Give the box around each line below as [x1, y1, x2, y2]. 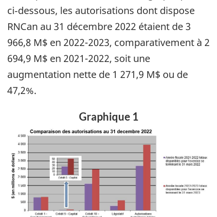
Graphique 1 [78, 109, 139, 123]
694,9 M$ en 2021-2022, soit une [7, 51, 150, 65]
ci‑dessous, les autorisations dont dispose [7, 3, 195, 17]
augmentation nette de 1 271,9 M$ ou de [7, 67, 188, 81]
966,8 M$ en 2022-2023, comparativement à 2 [7, 35, 210, 49]
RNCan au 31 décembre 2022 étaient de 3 [7, 19, 191, 33]
